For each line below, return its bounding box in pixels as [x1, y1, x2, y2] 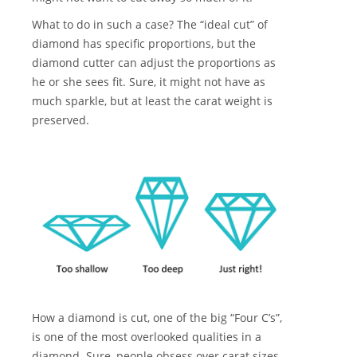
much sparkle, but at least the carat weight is [32, 93, 273, 109]
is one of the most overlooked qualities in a [32, 329, 261, 345]
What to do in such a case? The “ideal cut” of [32, 17, 268, 33]
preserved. [32, 112, 89, 128]
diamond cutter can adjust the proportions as [32, 55, 276, 71]
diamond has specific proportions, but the [32, 36, 256, 52]
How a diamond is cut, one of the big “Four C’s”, [32, 310, 282, 326]
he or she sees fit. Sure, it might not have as [32, 74, 265, 90]
